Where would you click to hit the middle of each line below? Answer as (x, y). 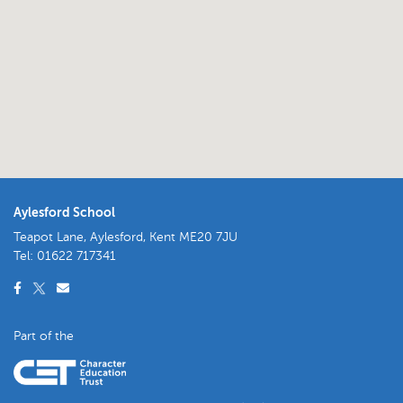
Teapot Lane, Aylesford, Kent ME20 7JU (125, 236)
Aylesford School (64, 212)
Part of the (44, 335)
